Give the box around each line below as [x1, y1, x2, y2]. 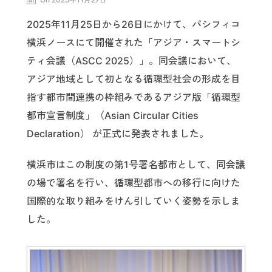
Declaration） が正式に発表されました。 [27, 127, 209, 140]
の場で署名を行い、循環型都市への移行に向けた [27, 176, 240, 189]
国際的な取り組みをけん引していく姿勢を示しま [27, 194, 240, 207]
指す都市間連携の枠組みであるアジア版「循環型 [27, 91, 240, 104]
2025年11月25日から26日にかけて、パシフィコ [27, 18, 240, 31]
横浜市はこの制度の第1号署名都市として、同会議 [27, 158, 245, 171]
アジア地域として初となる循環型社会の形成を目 [27, 73, 240, 86]
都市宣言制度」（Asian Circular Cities [27, 109, 199, 122]
